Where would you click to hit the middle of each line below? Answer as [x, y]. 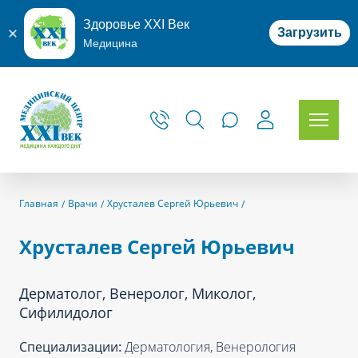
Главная [39, 203]
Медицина [110, 43]
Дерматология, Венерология [210, 347]
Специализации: [72, 347]
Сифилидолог [66, 312]
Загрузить [310, 32]
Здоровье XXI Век [136, 24]
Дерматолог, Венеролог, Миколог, [137, 293]
